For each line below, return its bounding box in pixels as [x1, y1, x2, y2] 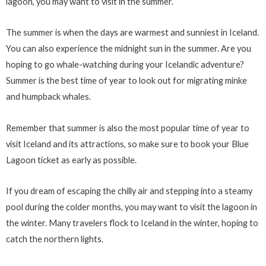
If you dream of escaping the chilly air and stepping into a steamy [6, 186, 252, 197]
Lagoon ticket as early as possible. [6, 154, 137, 165]
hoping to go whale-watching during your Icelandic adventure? [6, 59, 244, 70]
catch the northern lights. [6, 234, 105, 245]
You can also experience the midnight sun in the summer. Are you [6, 43, 251, 54]
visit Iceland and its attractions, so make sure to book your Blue [6, 138, 249, 149]
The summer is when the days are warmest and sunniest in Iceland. [6, 27, 259, 38]
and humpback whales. [6, 91, 91, 102]
